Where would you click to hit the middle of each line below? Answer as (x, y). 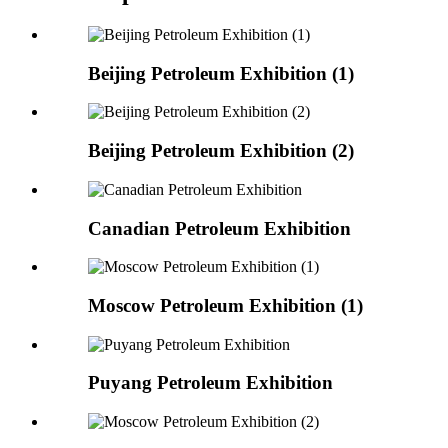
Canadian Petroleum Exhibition (219, 228)
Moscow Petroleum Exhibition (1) (225, 306)
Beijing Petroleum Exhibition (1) (221, 73)
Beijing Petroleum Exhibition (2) (221, 151)
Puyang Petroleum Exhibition (210, 383)
